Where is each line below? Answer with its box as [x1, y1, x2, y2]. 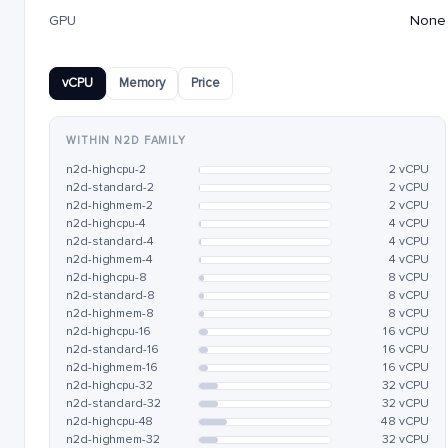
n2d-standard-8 [66, 288, 155, 303]
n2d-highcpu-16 [66, 324, 151, 339]
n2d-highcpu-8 [66, 270, 148, 285]
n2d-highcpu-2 [66, 162, 147, 177]
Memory [118, 75, 166, 91]
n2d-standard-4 [66, 234, 153, 249]
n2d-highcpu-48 [66, 414, 153, 429]
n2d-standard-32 [66, 396, 161, 411]
